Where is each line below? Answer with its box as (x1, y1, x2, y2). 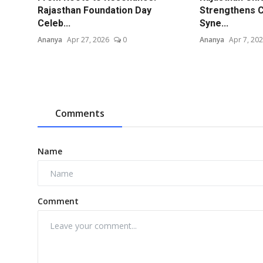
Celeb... (38, 18, 70, 29)
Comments (55, 107, 104, 120)
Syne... (199, 18, 228, 29)
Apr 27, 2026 (67, 35, 109, 45)
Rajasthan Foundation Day (38, 5, 151, 16)
